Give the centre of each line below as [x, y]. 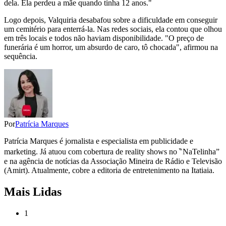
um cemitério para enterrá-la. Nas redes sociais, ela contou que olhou [113, 29]
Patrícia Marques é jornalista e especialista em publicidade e [99, 141]
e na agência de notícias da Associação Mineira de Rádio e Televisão [113, 161]
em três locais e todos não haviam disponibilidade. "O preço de [104, 38]
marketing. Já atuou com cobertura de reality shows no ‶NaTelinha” [112, 152]
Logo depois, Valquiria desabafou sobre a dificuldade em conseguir [111, 20]
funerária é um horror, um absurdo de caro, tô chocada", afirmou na [111, 47]
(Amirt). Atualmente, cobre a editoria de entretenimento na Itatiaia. [109, 171]
